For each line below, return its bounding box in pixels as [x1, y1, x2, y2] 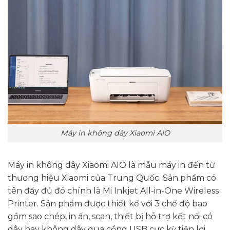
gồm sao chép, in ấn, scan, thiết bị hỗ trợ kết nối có [8, 211, 213, 221]
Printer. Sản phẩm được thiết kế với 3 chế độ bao [8, 198, 207, 208]
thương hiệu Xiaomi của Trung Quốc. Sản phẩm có [8, 172, 216, 183]
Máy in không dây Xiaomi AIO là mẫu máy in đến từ [8, 160, 215, 170]
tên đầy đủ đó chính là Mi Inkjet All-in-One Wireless [8, 185, 219, 196]
